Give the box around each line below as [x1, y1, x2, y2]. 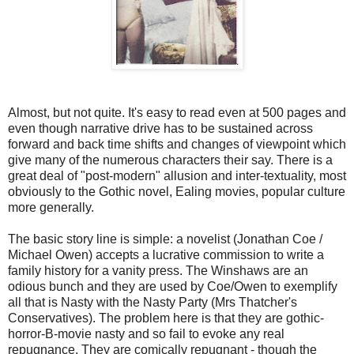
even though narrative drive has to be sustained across [8, 121, 313, 135]
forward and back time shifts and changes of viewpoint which [8, 137, 346, 151]
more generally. [8, 200, 94, 214]
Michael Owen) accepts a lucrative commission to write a [8, 247, 324, 262]
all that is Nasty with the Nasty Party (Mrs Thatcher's [8, 295, 297, 309]
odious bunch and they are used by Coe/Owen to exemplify [8, 279, 337, 293]
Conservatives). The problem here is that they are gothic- [8, 311, 324, 325]
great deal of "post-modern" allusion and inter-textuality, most [8, 168, 346, 183]
